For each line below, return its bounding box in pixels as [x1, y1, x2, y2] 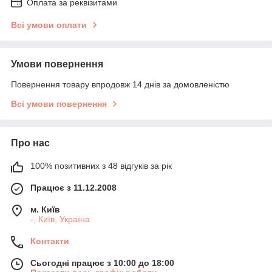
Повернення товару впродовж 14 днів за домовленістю [11, 79, 229, 89]
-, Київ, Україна [30, 214, 90, 224]
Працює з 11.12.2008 [30, 182, 117, 192]
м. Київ [30, 204, 60, 214]
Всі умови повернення [11, 98, 107, 109]
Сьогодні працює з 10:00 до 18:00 [30, 257, 174, 268]
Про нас [11, 137, 50, 148]
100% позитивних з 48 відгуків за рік [30, 160, 172, 171]
